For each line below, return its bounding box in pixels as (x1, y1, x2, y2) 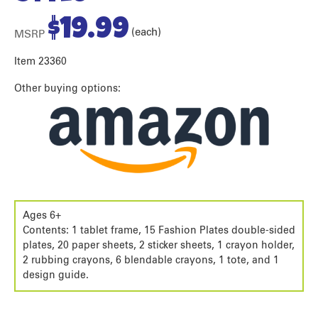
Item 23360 (14, 56, 67, 67)
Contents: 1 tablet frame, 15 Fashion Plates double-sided (23, 225, 295, 236)
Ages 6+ (23, 210, 61, 221)
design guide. (23, 270, 89, 280)
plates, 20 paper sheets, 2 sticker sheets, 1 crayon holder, (23, 240, 295, 251)
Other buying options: (14, 83, 121, 94)
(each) (131, 26, 161, 38)
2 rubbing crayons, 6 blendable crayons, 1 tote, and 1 (23, 255, 279, 265)
